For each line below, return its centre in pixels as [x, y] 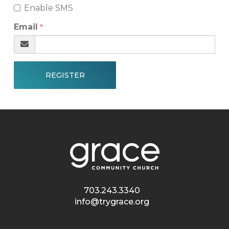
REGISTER [65, 75]
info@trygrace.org [112, 202]
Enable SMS [48, 8]
